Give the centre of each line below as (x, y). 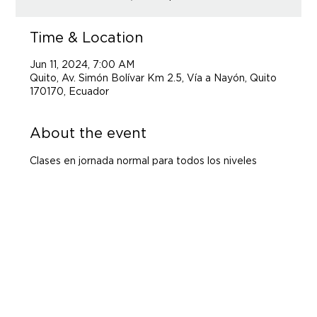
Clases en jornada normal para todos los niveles (144, 160)
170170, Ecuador (70, 91)
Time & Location (87, 37)
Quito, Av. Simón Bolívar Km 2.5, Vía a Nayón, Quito (154, 77)
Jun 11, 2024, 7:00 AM (82, 64)
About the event (88, 133)
